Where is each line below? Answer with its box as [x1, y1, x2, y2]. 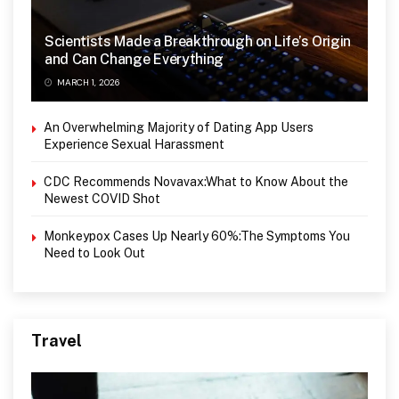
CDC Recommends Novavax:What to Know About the [44, 174, 348, 189]
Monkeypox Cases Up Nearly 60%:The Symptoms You [44, 228, 350, 243]
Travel [31, 330, 82, 350]
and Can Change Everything [45, 50, 224, 68]
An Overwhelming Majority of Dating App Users [44, 119, 313, 134]
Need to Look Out [44, 245, 145, 260]
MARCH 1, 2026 [54, 76, 120, 88]
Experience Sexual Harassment [44, 136, 224, 151]
